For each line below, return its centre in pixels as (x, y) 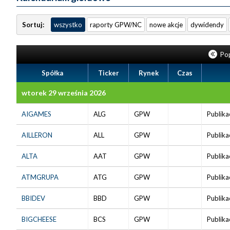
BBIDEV (33, 198)
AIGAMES (36, 114)
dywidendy (207, 24)
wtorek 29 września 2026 (64, 92)
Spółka (52, 73)
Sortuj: (34, 24)
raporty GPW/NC (116, 24)
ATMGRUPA (40, 177)
